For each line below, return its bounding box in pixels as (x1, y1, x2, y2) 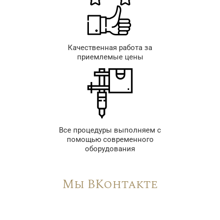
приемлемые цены (77, 52, 143, 61)
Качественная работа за (68, 43, 152, 52)
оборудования (85, 144, 135, 153)
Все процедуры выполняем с (59, 125, 161, 135)
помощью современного (66, 135, 154, 144)
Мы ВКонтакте (62, 174, 158, 194)
